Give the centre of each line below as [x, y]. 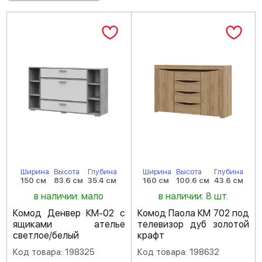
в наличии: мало [69, 196]
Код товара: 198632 [178, 252]
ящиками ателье [69, 224]
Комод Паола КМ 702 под [193, 213]
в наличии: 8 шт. [193, 196]
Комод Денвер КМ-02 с [69, 213]
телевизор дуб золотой [193, 224]
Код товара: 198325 [54, 252]
